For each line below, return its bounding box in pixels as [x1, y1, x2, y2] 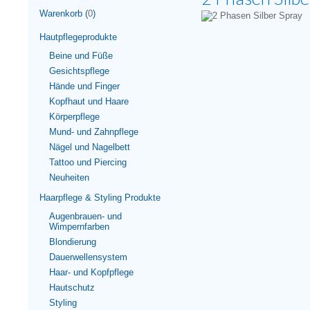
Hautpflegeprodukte [39, 32, 117, 42]
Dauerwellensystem [49, 252, 127, 262]
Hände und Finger [49, 81, 120, 91]
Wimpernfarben [49, 221, 109, 232]
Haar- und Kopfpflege [49, 267, 134, 277]
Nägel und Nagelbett [49, 142, 130, 152]
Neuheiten [49, 172, 89, 183]
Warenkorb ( [39, 8, 88, 19]
